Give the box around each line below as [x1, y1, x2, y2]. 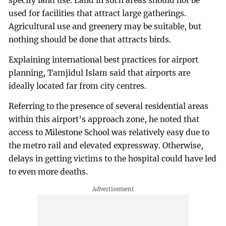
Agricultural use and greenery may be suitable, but [9, 22, 202, 32]
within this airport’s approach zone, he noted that [9, 114, 200, 124]
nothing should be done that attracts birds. [9, 35, 172, 45]
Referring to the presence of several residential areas [9, 101, 209, 111]
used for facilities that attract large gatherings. [9, 9, 187, 19]
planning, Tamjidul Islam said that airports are [9, 68, 191, 78]
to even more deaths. [9, 166, 88, 177]
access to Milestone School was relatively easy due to [9, 127, 210, 137]
